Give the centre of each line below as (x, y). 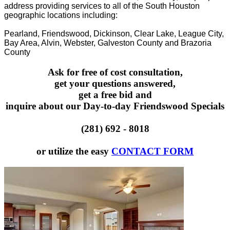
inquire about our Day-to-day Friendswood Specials (115, 106)
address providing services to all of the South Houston (102, 6)
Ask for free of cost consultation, (115, 72)
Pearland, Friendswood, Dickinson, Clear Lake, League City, (114, 34)
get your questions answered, (115, 84)
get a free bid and (115, 95)
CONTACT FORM (152, 151)
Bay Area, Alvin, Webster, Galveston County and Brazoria (108, 43)
